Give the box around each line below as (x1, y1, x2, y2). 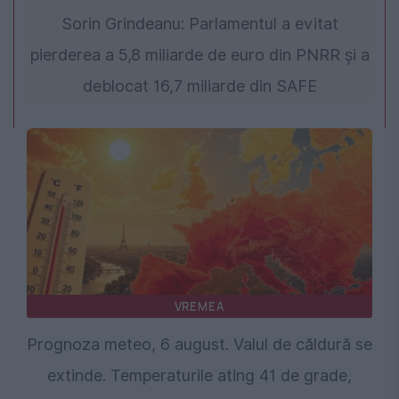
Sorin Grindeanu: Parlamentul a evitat (61, 14, 338, 34)
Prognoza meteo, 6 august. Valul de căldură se (27, 335, 372, 354)
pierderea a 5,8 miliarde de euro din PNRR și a (29, 45, 370, 65)
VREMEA (174, 298, 225, 315)
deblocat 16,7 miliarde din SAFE (82, 77, 317, 96)
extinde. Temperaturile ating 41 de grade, (47, 366, 352, 386)
